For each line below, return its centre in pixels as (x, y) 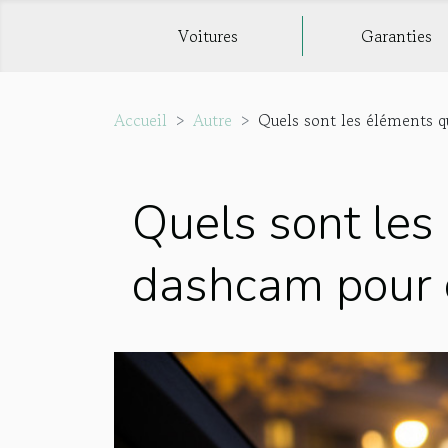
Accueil (140, 120)
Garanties (397, 36)
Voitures (207, 36)
